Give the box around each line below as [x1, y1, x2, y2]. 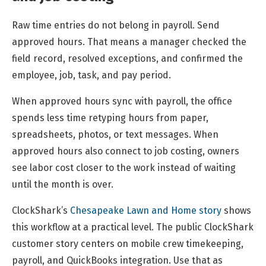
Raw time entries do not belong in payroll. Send [12, 20, 220, 31]
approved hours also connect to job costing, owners [12, 145, 239, 157]
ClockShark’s [12, 205, 68, 217]
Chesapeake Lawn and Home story [70, 205, 221, 217]
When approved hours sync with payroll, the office [12, 96, 232, 107]
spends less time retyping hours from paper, [12, 112, 208, 124]
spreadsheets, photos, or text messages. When [12, 129, 218, 141]
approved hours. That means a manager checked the [12, 36, 246, 48]
